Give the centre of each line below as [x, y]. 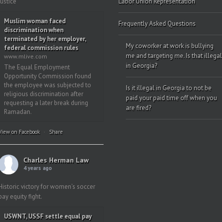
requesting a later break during [46, 103]
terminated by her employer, [45, 39]
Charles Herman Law [56, 160]
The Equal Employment [37, 67]
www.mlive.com [25, 56]
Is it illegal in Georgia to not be [169, 88]
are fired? [139, 108]
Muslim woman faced [35, 21]
